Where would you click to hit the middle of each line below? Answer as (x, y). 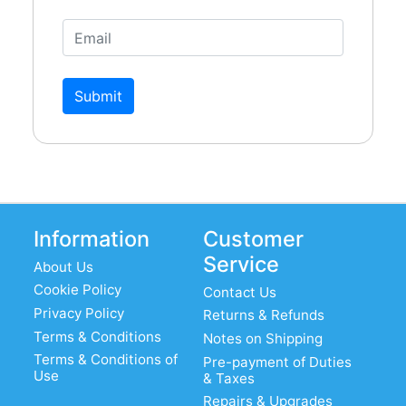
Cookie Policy (78, 290)
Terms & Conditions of (106, 360)
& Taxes (229, 378)
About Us (64, 266)
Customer (253, 238)
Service (241, 264)
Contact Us (240, 292)
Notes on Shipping (263, 338)
